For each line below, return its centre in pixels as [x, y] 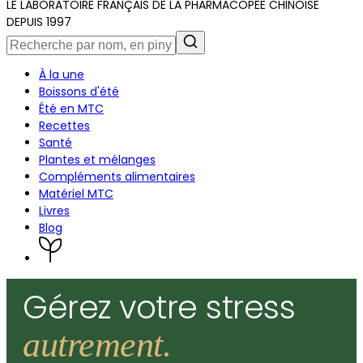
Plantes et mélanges [97, 160]
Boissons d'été [79, 92]
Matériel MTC [76, 194]
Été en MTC [71, 109]
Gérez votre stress [159, 308]
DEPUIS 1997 [39, 22]
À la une [62, 75]
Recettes [64, 126]
